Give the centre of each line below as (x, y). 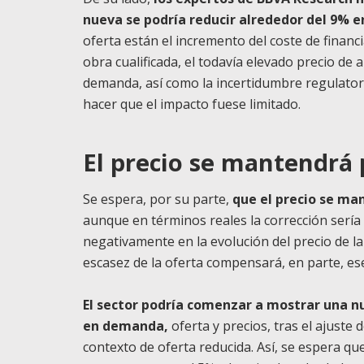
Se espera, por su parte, (158, 199)
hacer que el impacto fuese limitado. (192, 104)
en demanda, (126, 325)
